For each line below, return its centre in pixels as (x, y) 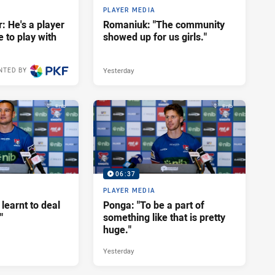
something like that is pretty (164, 217)
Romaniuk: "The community (164, 25)
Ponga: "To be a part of (154, 205)
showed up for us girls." (155, 37)
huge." (117, 229)
